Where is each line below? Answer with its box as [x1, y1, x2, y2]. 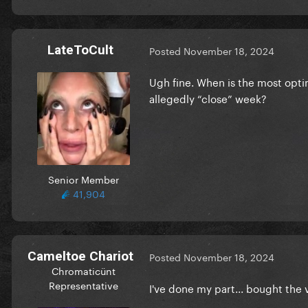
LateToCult [47, 41, 113, 58]
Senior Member [47, 170, 119, 186]
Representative [48, 276, 118, 292]
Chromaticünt [51, 262, 115, 278]
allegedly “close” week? [149, 89, 267, 106]
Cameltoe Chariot [27, 247, 133, 264]
